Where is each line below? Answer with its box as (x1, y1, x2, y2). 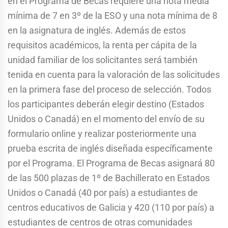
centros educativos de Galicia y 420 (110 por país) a (8, 202, 214, 213)
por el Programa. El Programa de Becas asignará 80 (8, 157, 215, 168)
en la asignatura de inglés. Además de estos (8, 24, 186, 36)
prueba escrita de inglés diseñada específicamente (8, 142, 213, 154)
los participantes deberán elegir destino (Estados (8, 98, 204, 109)
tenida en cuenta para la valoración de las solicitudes (8, 69, 220, 80)
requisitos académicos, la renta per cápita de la (8, 39, 197, 50)
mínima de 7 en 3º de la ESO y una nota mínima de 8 (8, 10, 217, 21)
